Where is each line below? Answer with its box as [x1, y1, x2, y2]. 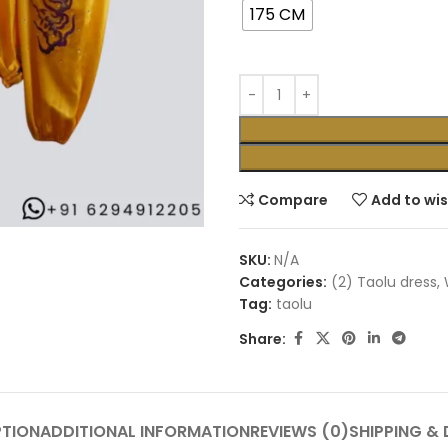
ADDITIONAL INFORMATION [39, 420, 250, 443]
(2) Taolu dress [331, 272, 437, 292]
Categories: [239, 272, 327, 292]
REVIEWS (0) [249, 420, 349, 443]
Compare [258, 190, 329, 210]
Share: [239, 328, 286, 349]
